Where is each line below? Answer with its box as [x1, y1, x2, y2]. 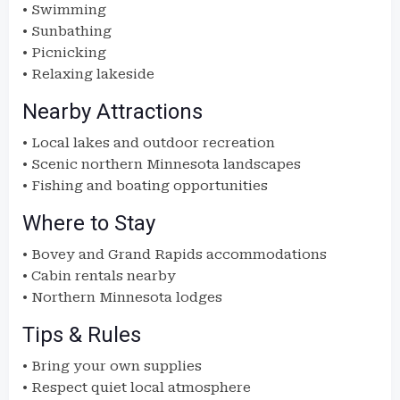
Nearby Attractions [22, 99, 203, 124]
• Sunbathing [22, 23, 112, 39]
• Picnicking [22, 45, 106, 61]
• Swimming [22, 2, 106, 18]
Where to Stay [22, 211, 155, 236]
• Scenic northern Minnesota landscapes [22, 156, 301, 172]
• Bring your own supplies [22, 358, 202, 374]
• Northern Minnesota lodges [22, 289, 222, 305]
